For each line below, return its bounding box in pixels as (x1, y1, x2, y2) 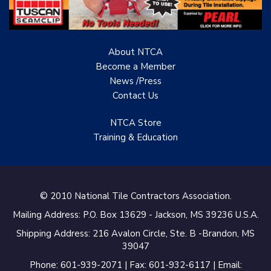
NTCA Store (109, 117, 162, 129)
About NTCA (108, 46, 163, 59)
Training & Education (93, 131, 178, 144)
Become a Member (96, 60, 175, 73)
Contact (113, 90, 146, 102)
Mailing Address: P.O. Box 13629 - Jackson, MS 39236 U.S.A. (12, 209, 259, 221)
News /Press (109, 75, 162, 88)
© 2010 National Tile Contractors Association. (39, 190, 232, 203)
